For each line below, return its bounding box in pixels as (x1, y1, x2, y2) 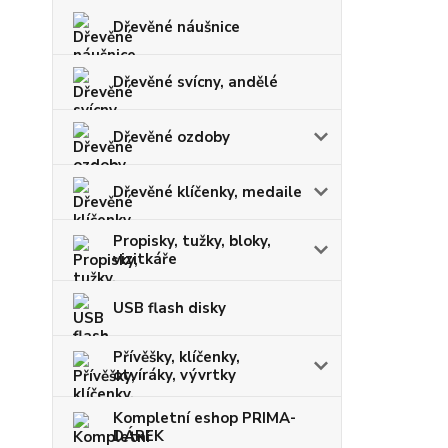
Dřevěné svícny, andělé (113, 72, 278, 92)
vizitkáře (113, 249, 177, 269)
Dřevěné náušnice (113, 17, 240, 37)
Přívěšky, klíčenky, (113, 347, 240, 367)
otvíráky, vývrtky (113, 365, 236, 385)
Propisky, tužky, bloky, (113, 231, 271, 251)
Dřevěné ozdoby (113, 127, 230, 147)
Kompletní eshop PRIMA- (113, 408, 296, 428)
